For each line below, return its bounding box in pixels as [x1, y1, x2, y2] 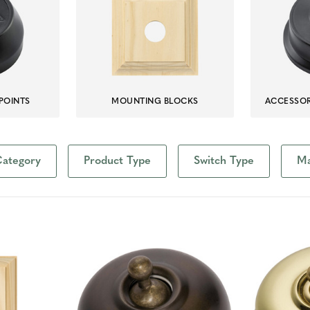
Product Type [84, 155, 151, 167]
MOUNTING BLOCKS [111, 97, 199, 106]
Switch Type [194, 155, 254, 167]
